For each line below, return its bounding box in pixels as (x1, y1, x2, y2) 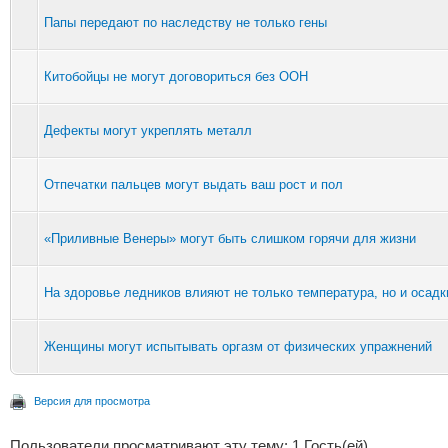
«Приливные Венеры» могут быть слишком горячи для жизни (44, 230, 416, 246)
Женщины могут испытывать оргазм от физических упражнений (44, 338, 432, 354)
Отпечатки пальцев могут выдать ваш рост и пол (44, 176, 343, 192)
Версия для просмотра (34, 394, 150, 407)
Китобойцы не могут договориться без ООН (44, 68, 308, 84)
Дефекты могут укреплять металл (44, 122, 252, 138)
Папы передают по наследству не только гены (44, 14, 327, 30)
